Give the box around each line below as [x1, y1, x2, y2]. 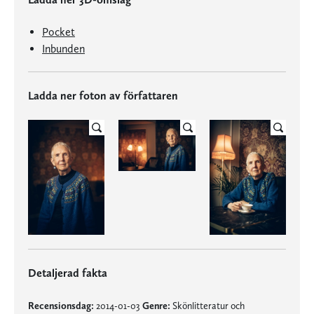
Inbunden [42, 42, 85, 55]
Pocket [42, 25, 75, 39]
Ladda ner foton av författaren [28, 89, 178, 102]
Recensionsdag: [28, 299, 94, 311]
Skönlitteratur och [170, 299, 245, 311]
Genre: [142, 299, 170, 311]
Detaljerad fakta [28, 266, 107, 280]
